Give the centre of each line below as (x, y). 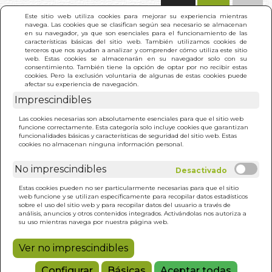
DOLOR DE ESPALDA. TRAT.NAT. (157, 101)
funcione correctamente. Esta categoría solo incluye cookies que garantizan (134, 127)
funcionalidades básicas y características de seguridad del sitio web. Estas (128, 135)
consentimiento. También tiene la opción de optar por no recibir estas (136, 67)
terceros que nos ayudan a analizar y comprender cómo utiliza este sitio (136, 50)
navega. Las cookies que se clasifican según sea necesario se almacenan (136, 24)
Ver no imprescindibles (73, 248)
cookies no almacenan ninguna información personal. (101, 144)
